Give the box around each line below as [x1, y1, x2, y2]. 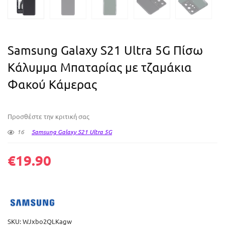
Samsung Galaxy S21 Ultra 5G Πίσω [8, 43, 203, 58]
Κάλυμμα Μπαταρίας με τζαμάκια [8, 60, 192, 75]
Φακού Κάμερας [8, 77, 97, 92]
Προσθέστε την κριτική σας [8, 112, 89, 121]
